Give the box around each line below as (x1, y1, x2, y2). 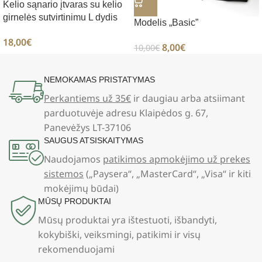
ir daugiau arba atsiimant (131, 91, 245, 105)
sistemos (44, 167, 84, 180)
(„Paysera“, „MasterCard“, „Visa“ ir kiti (84, 167, 251, 180)
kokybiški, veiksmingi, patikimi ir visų (38, 227, 201, 241)
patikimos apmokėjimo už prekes (103, 152, 250, 166)
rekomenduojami (38, 242, 115, 256)
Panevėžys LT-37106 (44, 120, 131, 134)
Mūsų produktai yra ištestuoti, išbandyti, (38, 213, 217, 226)
